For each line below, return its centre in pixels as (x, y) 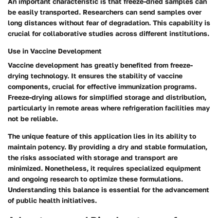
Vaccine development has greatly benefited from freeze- (100, 65)
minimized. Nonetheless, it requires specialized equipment (104, 168)
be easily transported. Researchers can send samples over (105, 12)
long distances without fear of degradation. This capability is (109, 23)
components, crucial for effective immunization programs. (102, 87)
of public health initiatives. (52, 200)
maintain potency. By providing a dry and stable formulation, (108, 147)
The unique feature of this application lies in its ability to (102, 136)
